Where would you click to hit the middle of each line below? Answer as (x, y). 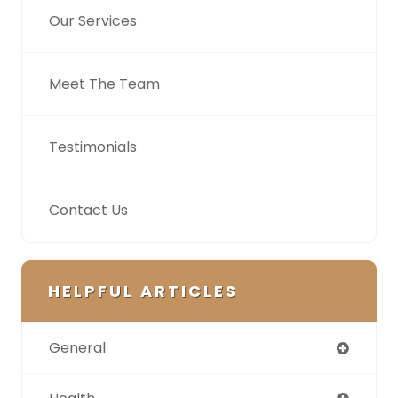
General (77, 348)
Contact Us (88, 211)
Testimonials (93, 147)
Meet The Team (104, 84)
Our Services (93, 21)
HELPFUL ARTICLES (143, 291)
